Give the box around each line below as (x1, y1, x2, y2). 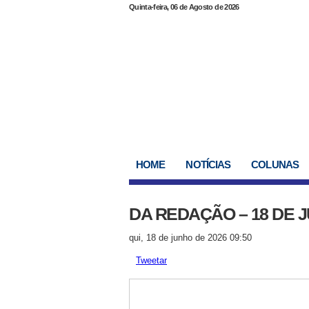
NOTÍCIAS (186, 159, 231, 170)
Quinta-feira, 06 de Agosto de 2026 (129, 3, 239, 11)
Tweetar (136, 255, 167, 266)
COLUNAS (251, 159, 299, 170)
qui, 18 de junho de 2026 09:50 (129, 232, 252, 243)
